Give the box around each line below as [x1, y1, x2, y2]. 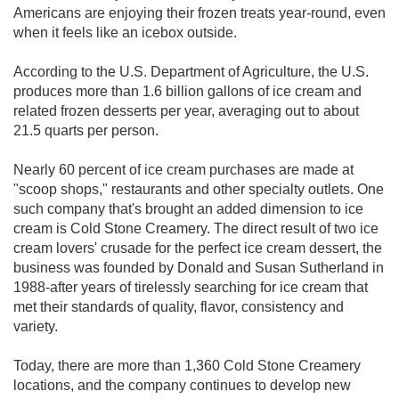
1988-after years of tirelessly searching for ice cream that [13, 280, 368, 295]
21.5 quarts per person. [13, 123, 159, 138]
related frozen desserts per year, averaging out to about [13, 103, 359, 118]
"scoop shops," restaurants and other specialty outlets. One [13, 182, 384, 197]
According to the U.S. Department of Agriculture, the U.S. [13, 64, 369, 79]
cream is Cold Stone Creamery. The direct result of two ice [13, 221, 379, 236]
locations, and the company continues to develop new [13, 378, 351, 393]
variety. [13, 319, 58, 334]
